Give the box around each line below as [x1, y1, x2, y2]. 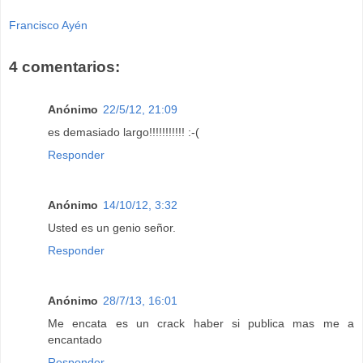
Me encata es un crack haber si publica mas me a [48, 316, 354, 330]
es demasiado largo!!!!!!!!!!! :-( [48, 125, 199, 139]
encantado [48, 332, 102, 346]
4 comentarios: [9, 58, 120, 76]
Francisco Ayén [9, 19, 88, 32]
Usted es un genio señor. [48, 220, 176, 234]
